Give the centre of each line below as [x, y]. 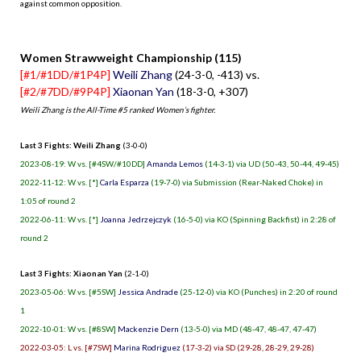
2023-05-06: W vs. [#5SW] [69, 291]
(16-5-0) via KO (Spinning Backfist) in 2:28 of [254, 219]
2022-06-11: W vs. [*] [60, 219]
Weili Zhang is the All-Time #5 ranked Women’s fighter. [118, 109]
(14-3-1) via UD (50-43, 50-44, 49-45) [271, 163]
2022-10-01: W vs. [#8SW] [69, 328]
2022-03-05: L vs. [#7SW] [67, 347]
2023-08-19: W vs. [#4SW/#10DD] [83, 163]
